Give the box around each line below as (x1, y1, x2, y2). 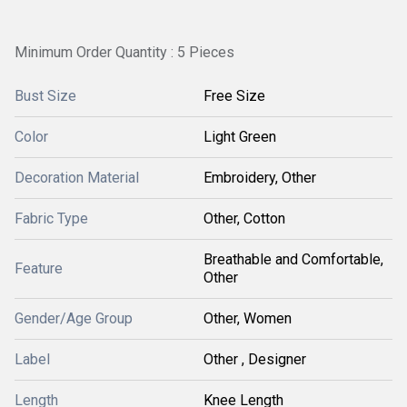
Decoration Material (15, 169, 139, 186)
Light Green (203, 128, 276, 145)
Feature (15, 260, 63, 277)
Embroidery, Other (203, 169, 316, 186)
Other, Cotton (203, 210, 285, 227)
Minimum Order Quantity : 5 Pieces (15, 44, 234, 61)
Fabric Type (15, 210, 88, 227)
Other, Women (203, 310, 292, 327)
